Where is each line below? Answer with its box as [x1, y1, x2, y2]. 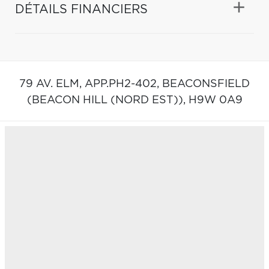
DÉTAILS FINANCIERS [15, 3, 148, 16]
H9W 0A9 [188, 94, 243, 106]
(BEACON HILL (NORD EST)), [26, 94, 189, 106]
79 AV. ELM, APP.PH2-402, [19, 78, 162, 89]
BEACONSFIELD [162, 78, 250, 89]
